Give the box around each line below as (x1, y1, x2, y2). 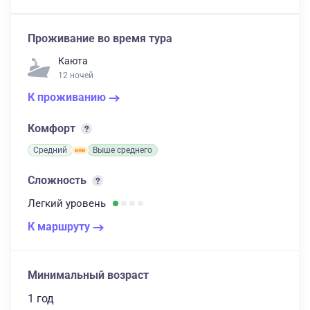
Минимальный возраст (28, 268, 149, 282)
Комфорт (28, 122, 78, 135)
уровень (66, 197, 106, 210)
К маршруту (28, 220, 93, 233)
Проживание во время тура (28, 32, 172, 45)
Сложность (28, 174, 89, 187)
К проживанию (28, 91, 109, 104)
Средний (33, 145, 67, 155)
